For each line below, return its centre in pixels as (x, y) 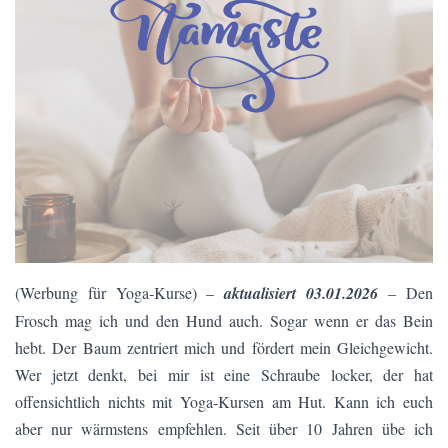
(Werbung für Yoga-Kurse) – (119, 293)
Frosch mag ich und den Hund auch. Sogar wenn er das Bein (224, 321)
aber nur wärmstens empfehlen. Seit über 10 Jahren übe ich (224, 429)
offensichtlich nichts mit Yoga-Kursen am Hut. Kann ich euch (224, 402)
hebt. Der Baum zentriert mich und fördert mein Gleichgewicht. (224, 348)
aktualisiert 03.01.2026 (301, 293)
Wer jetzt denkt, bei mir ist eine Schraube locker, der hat (224, 375)
